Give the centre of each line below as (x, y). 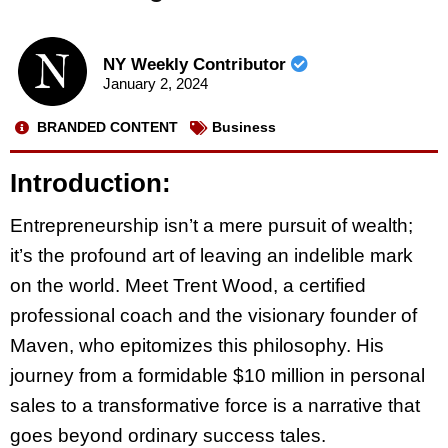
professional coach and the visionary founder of (213, 316)
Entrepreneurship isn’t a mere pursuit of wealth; (211, 226)
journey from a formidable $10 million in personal (217, 376)
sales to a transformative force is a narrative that (215, 406)
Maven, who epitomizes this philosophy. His (197, 346)
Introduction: (90, 182)
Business (244, 127)
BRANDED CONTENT (107, 127)
